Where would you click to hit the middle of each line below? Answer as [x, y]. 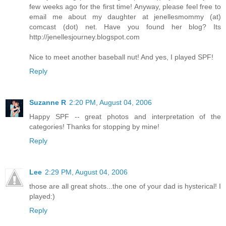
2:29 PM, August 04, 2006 [86, 172]
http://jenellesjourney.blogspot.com [84, 37]
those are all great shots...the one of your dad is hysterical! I [125, 186]
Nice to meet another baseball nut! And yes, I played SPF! [121, 57]
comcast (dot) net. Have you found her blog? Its [125, 27]
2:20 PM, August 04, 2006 [110, 103]
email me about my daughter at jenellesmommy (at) [125, 17]
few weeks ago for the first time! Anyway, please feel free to [125, 7]
